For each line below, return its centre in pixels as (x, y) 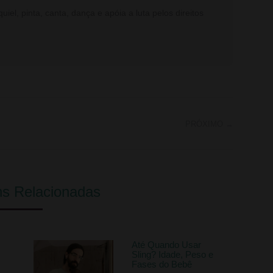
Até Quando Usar (167, 245)
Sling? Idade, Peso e (173, 255)
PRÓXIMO (204, 124)
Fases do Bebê (162, 264)
